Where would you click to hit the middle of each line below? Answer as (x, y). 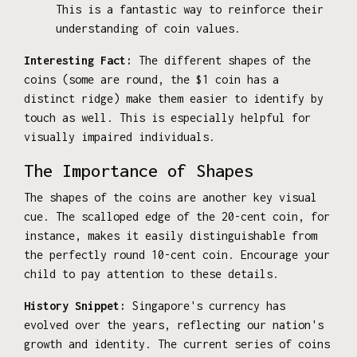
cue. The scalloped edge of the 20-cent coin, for (177, 216)
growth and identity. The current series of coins (177, 343)
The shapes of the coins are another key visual (171, 197)
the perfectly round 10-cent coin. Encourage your (177, 254)
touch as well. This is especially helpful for (167, 117)
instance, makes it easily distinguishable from (171, 235)
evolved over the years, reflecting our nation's (174, 324)
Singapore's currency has (206, 305)
